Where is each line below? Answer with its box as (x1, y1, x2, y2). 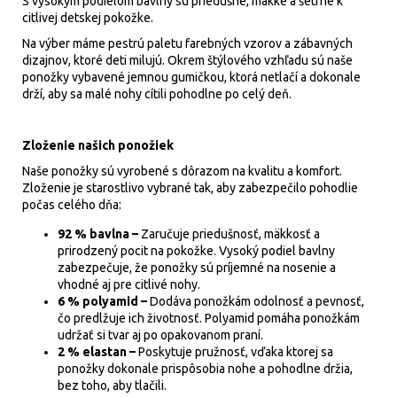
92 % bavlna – (58, 227, 141, 241)
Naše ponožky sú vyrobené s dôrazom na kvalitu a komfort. (22, 164, 342, 178)
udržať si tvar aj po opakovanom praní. (58, 328, 263, 342)
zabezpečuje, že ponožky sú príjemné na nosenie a (58, 261, 336, 275)
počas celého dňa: (22, 198, 121, 212)
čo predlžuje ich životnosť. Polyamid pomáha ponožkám (58, 311, 360, 325)
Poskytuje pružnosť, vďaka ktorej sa (138, 345, 333, 359)
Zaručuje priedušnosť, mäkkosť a (141, 227, 320, 241)
